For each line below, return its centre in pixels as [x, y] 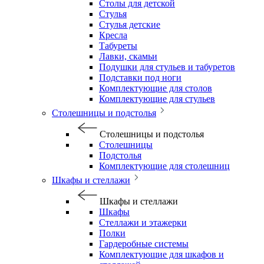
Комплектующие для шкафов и [161, 254]
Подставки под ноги [140, 77]
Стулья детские [130, 24]
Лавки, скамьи [128, 56]
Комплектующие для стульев [157, 99]
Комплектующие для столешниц [164, 166]
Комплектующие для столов [156, 88]
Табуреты [118, 46]
